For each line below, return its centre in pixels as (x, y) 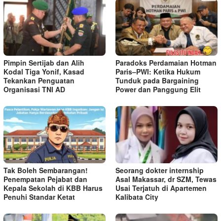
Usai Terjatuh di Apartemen (161, 188)
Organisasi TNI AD (34, 90)
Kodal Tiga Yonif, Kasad (44, 72)
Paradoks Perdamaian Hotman (166, 63)
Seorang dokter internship (160, 170)
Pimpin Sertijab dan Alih (44, 63)
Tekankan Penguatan (39, 81)
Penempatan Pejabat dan (45, 179)
